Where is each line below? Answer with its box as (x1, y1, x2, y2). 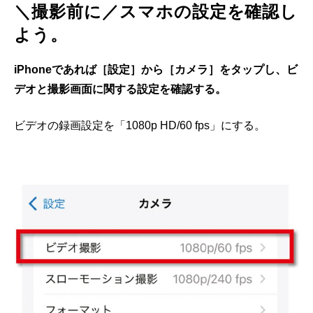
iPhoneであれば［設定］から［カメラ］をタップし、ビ (14, 64, 298, 75)
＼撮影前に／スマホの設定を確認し (14, 2, 298, 21)
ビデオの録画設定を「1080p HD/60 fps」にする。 (14, 119, 265, 131)
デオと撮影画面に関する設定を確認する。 (14, 83, 226, 95)
